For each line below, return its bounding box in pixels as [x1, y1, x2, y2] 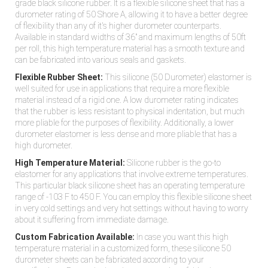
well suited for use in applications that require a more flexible [15, 84, 229, 94]
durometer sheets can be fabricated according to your [15, 255, 204, 265]
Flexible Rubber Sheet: [15, 72, 103, 83]
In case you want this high [135, 232, 229, 242]
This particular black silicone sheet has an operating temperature [15, 181, 245, 191]
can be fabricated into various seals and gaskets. [15, 55, 186, 65]
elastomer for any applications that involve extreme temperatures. [15, 169, 248, 179]
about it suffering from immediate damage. [15, 215, 169, 225]
